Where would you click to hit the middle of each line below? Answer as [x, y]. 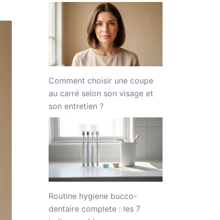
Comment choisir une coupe [101, 81]
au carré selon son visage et [101, 94]
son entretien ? [76, 106]
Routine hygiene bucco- [93, 196]
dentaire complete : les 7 [94, 209]
